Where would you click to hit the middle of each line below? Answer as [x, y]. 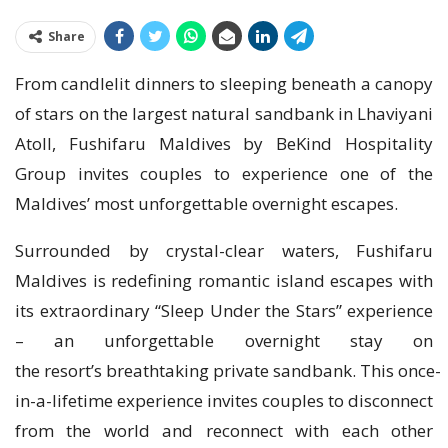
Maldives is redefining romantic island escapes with [224, 280]
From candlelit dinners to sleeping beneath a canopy [224, 83]
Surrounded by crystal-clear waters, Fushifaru [224, 250]
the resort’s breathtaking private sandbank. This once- [228, 370]
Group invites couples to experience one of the [224, 173]
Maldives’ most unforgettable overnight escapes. [206, 203]
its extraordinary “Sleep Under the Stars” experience [224, 310]
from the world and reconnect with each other [224, 430]
